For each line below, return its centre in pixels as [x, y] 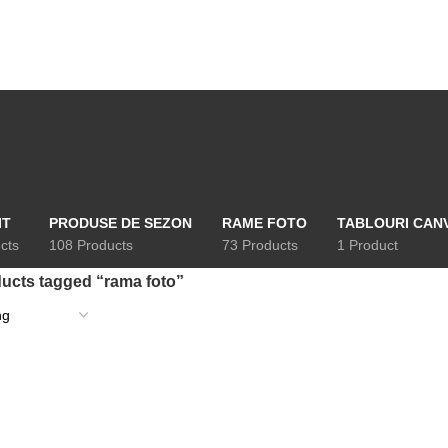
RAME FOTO [264, 223]
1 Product [367, 245]
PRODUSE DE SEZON [120, 223]
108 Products [91, 245]
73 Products [260, 245]
